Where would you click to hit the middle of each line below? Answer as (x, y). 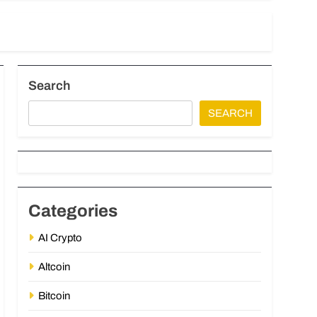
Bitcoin (54, 295)
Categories (73, 211)
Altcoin (54, 266)
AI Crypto (60, 237)
